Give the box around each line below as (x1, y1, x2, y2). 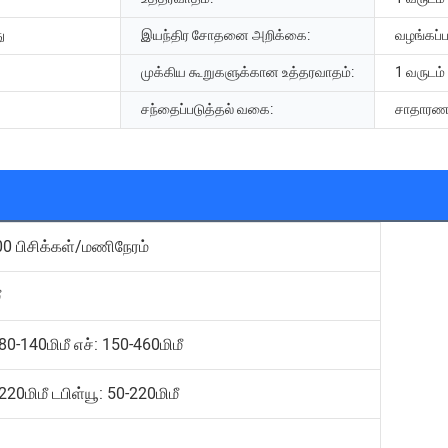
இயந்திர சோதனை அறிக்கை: (141, 25, 310, 47)
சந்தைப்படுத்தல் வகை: (141, 99, 273, 121)
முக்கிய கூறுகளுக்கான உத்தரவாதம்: (141, 62, 354, 84)
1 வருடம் (395, 62, 445, 84)
